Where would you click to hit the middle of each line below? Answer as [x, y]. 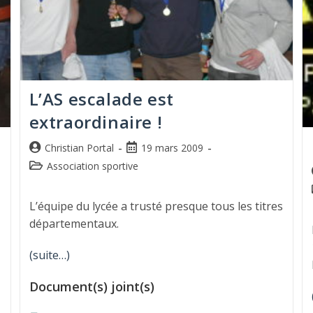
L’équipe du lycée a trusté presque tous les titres [156, 206]
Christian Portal [79, 148]
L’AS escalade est [101, 99]
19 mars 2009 [172, 148]
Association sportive [92, 166]
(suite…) [49, 255]
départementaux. [74, 224]
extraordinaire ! [96, 122]
